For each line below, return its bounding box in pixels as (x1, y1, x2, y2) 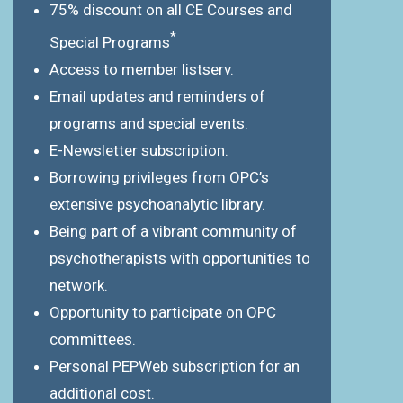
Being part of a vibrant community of (49, 221, 297, 240)
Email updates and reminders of (49, 86, 265, 105)
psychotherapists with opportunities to (49, 248, 310, 267)
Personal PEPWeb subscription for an (49, 356, 300, 375)
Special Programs (49, 32, 170, 51)
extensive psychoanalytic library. (49, 194, 265, 213)
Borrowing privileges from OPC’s (49, 167, 269, 186)
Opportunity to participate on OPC (49, 302, 276, 321)
